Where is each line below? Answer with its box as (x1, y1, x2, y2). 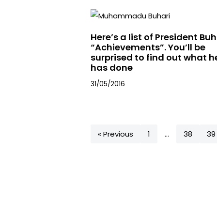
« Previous (98, 128, 133, 139)
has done (91, 61, 133, 74)
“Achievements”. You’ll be (91, 41, 205, 53)
